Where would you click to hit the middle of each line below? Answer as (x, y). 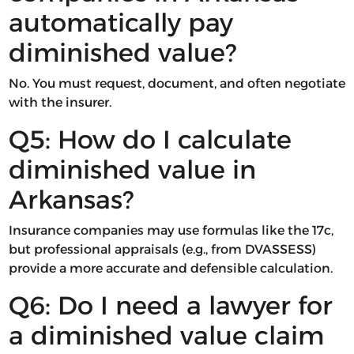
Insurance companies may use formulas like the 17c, (171, 231)
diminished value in (132, 170)
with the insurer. (60, 103)
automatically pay (121, 23)
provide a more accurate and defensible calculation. (170, 269)
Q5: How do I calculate (150, 140)
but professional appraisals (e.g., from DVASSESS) (162, 250)
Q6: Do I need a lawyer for (170, 306)
